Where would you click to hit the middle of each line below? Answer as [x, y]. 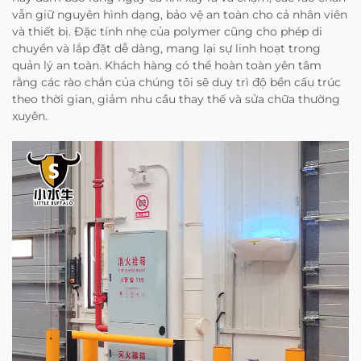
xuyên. [30, 116]
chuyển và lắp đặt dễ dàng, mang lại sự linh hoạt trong [166, 48]
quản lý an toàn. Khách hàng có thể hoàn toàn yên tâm [167, 65]
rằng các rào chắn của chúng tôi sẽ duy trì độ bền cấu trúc [176, 82]
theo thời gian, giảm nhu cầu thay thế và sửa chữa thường [176, 99]
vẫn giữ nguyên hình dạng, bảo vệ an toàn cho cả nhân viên [180, 14]
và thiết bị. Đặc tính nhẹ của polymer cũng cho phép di [167, 31]
